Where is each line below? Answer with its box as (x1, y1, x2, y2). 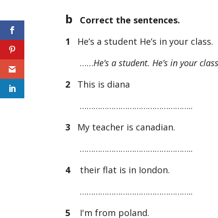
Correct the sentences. (73, 14, 181, 26)
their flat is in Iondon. (70, 164, 170, 176)
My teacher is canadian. (73, 121, 176, 133)
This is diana (73, 78, 130, 91)
